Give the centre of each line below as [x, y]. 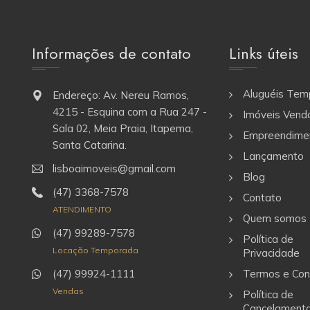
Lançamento [273, 156]
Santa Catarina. [90, 145]
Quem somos [275, 218]
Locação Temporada [95, 250]
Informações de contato [111, 53]
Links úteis [264, 53]
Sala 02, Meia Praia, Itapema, [123, 128]
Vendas [68, 291]
